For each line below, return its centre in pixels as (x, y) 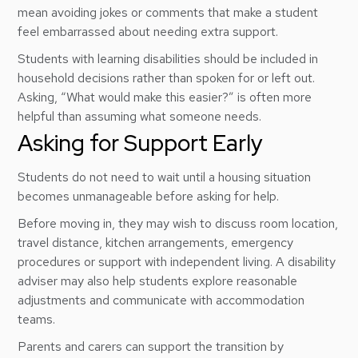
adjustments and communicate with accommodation (161, 300)
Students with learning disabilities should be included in (168, 59)
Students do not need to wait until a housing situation (165, 177)
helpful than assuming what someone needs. (140, 116)
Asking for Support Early (141, 143)
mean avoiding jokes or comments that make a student (168, 12)
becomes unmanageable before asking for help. (149, 196)
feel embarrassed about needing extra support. (148, 32)
